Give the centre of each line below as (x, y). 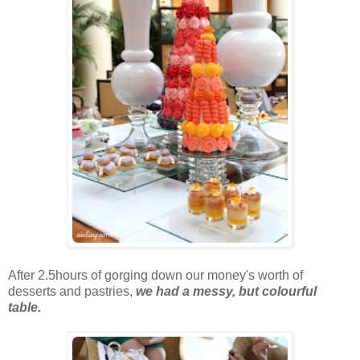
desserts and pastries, (70, 291)
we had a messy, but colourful (225, 291)
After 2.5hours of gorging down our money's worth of (155, 275)
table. (26, 307)
